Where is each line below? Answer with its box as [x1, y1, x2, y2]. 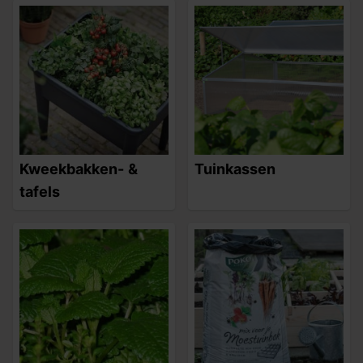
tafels [19, 183, 60, 200]
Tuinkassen [194, 160, 275, 177]
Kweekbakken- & [19, 160, 138, 177]
